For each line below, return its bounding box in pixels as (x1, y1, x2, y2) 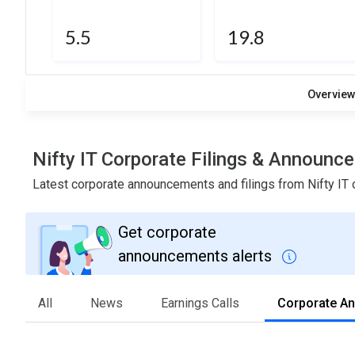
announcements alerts (118, 246, 276, 265)
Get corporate (118, 222, 216, 242)
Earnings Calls (161, 296, 239, 311)
